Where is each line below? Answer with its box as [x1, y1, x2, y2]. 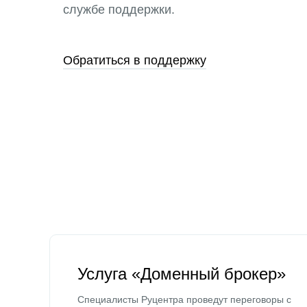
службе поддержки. [63, 3, 175, 16]
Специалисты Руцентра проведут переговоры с [77, 294, 291, 305]
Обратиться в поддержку [63, 53, 206, 67]
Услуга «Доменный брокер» [77, 265, 286, 283]
